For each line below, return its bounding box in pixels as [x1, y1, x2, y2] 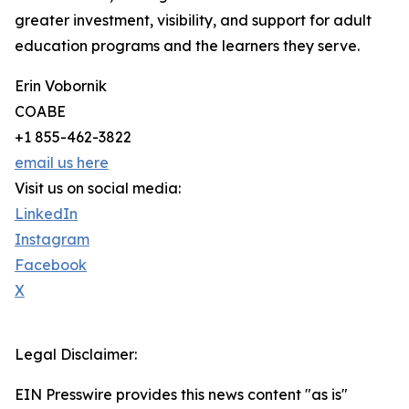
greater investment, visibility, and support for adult [15, 11, 372, 30]
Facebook [15, 256, 87, 275]
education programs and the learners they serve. [15, 37, 360, 56]
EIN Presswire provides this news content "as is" [15, 385, 348, 404]
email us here [15, 153, 109, 173]
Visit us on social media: [15, 179, 181, 198]
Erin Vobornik [15, 77, 107, 96]
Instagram [15, 230, 89, 249]
